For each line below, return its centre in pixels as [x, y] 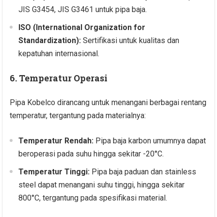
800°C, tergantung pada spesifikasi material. [93, 198]
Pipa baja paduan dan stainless [143, 172]
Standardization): [50, 41]
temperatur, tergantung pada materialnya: [78, 116]
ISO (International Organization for [82, 28]
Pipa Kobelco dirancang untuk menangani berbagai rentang [108, 103]
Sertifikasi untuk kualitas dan [130, 41]
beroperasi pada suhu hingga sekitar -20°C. [91, 154]
